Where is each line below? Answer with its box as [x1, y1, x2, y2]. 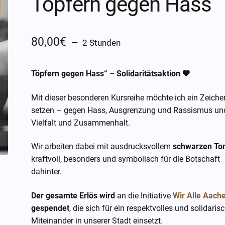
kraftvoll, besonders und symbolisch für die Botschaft [31, 154, 220, 164]
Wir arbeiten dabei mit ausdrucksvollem [31, 142, 173, 152]
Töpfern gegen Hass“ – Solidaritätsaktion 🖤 [31, 69, 191, 79]
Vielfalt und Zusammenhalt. [31, 118, 131, 128]
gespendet [31, 203, 70, 213]
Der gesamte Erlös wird [31, 191, 116, 201]
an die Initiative [115, 191, 173, 201]
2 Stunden [82, 38, 121, 48]
